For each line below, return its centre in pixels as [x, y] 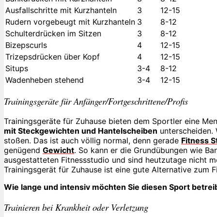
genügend [23, 150]
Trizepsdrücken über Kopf [53, 56]
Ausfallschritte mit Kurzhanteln [61, 10]
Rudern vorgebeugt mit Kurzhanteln [70, 22]
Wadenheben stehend [45, 80]
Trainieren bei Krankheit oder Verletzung [76, 207]
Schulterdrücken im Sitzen [53, 33]
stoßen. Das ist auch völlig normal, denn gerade [93, 140]
